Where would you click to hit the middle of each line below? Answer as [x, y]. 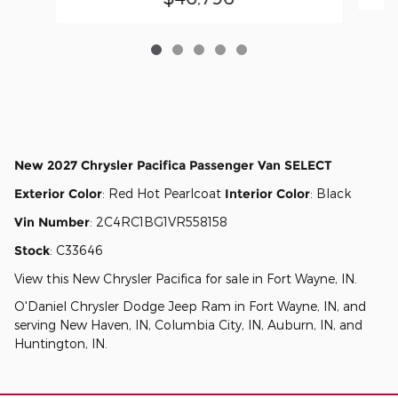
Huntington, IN [60, 343]
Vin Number [52, 222]
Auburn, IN [300, 324]
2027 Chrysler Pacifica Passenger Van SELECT [190, 165]
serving [37, 324]
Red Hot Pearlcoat [167, 193]
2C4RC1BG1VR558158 [162, 221]
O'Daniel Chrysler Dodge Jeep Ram [123, 306]
